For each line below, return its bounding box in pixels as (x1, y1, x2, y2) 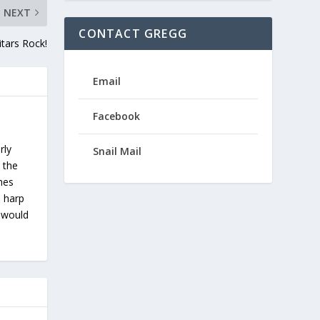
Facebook (93, 109, 141, 123)
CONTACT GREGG (79, 26, 187, 41)
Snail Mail (93, 144, 142, 158)
